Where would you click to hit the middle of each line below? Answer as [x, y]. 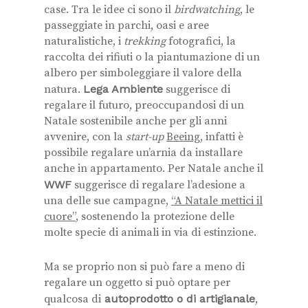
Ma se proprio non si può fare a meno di [144, 266]
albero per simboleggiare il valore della [143, 73]
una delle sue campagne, [108, 200]
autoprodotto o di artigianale [178, 298]
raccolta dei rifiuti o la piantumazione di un [152, 57]
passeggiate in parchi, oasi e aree [126, 25]
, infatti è [222, 136]
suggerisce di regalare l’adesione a [158, 185]
